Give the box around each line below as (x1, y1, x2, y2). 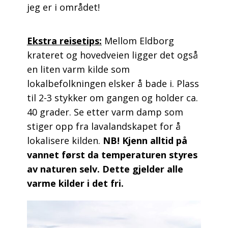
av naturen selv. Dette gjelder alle (26, 162, 183, 175)
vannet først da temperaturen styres (26, 148, 197, 161)
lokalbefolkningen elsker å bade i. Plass (26, 77, 199, 90)
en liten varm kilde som (26, 63, 130, 75)
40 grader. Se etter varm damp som (26, 105, 183, 118)
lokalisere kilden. (26, 134, 103, 147)
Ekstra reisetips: (26, 34, 102, 47)
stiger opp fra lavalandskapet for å (26, 120, 181, 132)
